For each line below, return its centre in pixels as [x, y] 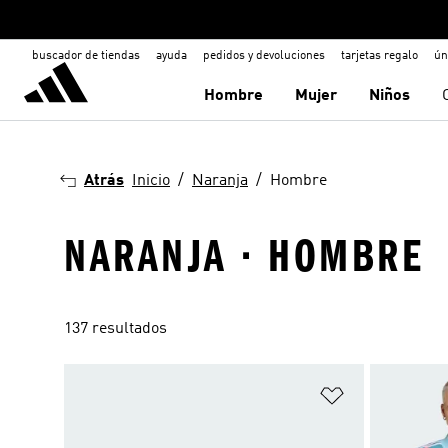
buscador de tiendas [86, 56]
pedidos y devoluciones [264, 56]
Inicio [151, 181]
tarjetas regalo [379, 56]
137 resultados [115, 329]
